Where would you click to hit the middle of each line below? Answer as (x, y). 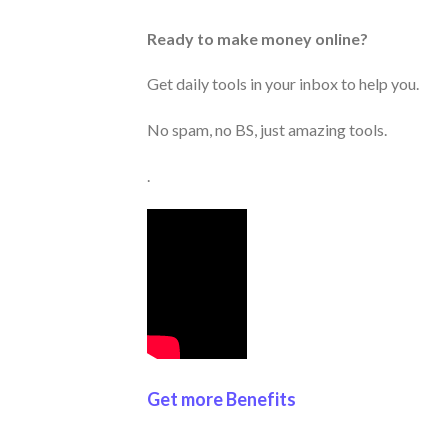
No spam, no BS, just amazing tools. (267, 130)
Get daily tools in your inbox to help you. (283, 84)
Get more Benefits (221, 399)
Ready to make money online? (257, 38)
